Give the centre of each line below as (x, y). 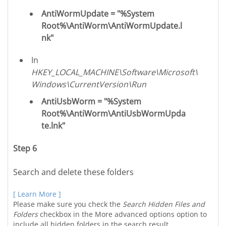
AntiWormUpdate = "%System (98, 13)
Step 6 (25, 149)
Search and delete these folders (73, 172)
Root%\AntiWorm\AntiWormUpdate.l (112, 25)
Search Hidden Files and (164, 204)
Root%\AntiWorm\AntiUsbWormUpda (114, 113)
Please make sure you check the (68, 204)
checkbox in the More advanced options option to (122, 214)
